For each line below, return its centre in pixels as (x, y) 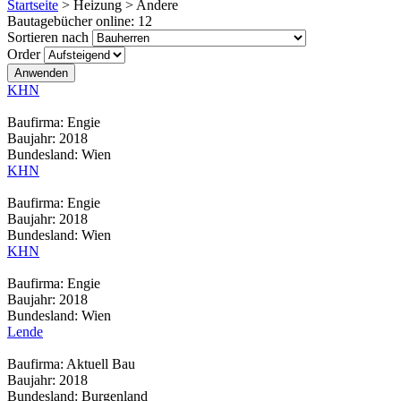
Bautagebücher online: (73, 21)
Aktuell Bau (101, 364)
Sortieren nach (50, 37)
